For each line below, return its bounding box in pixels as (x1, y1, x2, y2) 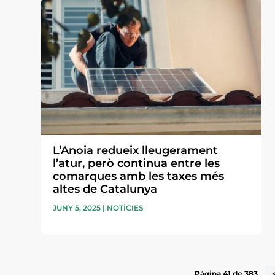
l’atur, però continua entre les (53, 157, 220, 171)
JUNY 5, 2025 (53, 203, 101, 213)
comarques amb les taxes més (53, 169, 225, 184)
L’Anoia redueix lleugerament (53, 144, 219, 158)
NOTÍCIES (107, 203, 144, 213)
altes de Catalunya (53, 182, 158, 196)
